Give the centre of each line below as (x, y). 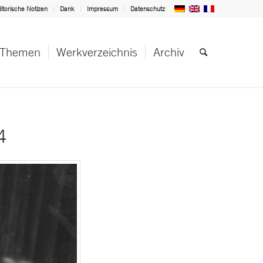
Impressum (102, 9)
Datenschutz (148, 9)
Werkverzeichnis (97, 52)
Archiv (169, 52)
